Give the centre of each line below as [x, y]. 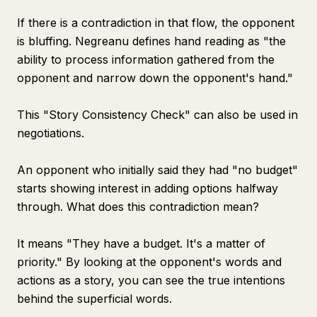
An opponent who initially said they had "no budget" [157, 170]
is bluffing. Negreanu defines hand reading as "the [151, 41]
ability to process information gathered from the [146, 59]
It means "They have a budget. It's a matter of [141, 243]
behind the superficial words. [94, 299]
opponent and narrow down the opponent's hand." [155, 78]
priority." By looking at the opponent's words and [149, 262]
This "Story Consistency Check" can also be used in [157, 115]
